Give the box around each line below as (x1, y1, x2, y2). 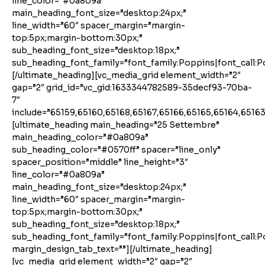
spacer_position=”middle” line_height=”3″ (12, 157, 188, 167)
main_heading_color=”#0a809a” (12, 132, 148, 143)
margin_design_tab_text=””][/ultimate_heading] (12, 244, 212, 254)
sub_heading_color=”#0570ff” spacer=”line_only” (12, 144, 221, 155)
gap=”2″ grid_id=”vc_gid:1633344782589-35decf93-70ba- (12, 82, 252, 93)
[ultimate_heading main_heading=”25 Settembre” (12, 119, 219, 130)
